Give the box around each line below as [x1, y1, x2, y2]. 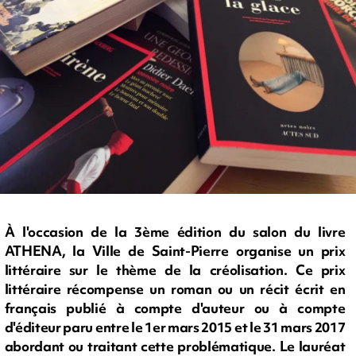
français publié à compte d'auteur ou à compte [4, 299, 346, 318]
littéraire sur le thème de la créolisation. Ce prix [4, 261, 346, 280]
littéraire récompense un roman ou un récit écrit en [4, 280, 346, 299]
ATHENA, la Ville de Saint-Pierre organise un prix [4, 242, 346, 261]
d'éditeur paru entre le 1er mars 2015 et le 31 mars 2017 [4, 318, 346, 337]
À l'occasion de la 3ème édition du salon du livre [4, 222, 346, 242]
